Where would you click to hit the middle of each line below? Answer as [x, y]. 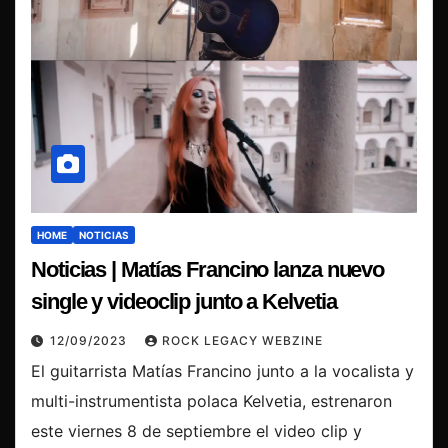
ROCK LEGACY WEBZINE [242, 340]
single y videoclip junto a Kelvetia [184, 301]
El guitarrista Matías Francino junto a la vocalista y [222, 370]
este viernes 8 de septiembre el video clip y [196, 430]
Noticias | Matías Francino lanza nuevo [208, 269]
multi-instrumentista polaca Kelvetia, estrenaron [211, 400]
